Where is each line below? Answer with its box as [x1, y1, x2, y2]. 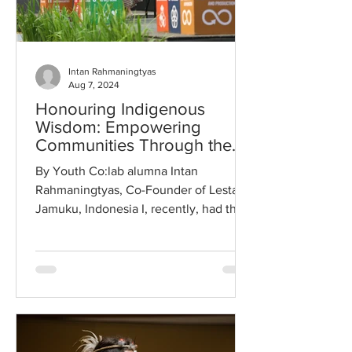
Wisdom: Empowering [35, 118, 201, 136]
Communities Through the [35, 136, 232, 154]
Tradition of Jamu [35, 154, 168, 172]
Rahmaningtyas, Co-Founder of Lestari [35, 183, 245, 196]
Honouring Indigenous [35, 100, 205, 118]
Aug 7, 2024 [68, 79, 119, 90]
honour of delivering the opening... [35, 221, 226, 234]
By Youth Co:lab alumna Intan [35, 164, 198, 178]
